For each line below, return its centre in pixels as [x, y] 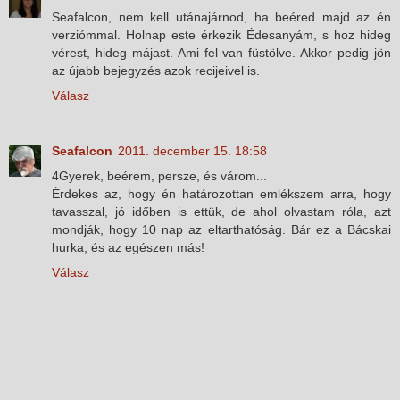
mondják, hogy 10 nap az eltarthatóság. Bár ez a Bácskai [221, 229]
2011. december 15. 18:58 [192, 150]
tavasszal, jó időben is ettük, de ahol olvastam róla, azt [221, 211]
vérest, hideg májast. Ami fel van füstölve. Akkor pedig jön [221, 52]
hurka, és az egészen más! [128, 247]
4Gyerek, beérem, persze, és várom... [159, 175]
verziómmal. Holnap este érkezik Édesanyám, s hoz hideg [221, 34]
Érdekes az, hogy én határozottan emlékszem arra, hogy [221, 193]
